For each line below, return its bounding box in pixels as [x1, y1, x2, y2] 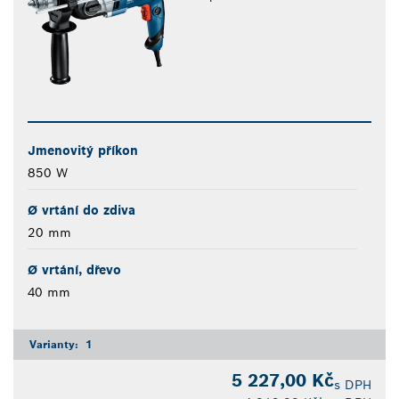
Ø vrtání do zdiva [28, 202, 135, 219]
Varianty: [29, 338, 82, 352]
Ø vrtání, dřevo [28, 262, 121, 279]
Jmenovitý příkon [28, 142, 138, 159]
